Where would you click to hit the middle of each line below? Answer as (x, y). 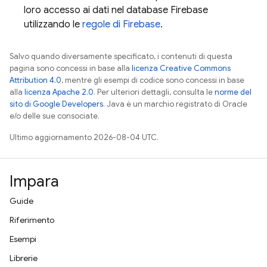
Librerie (24, 258)
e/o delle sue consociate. (55, 116)
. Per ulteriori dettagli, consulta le (154, 92)
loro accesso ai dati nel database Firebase (116, 10)
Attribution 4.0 (35, 80)
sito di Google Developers (56, 104)
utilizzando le (53, 24)
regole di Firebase (121, 24)
